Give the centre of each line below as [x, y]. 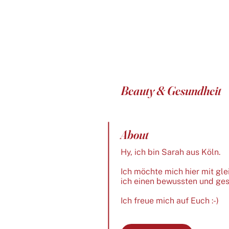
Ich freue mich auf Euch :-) [169, 200]
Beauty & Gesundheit [171, 90]
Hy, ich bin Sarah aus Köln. [170, 152]
